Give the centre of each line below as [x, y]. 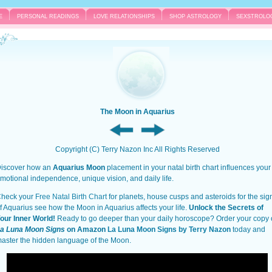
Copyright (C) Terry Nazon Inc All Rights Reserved [137, 149]
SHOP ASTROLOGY [195, 16]
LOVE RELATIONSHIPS [124, 16]
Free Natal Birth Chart [72, 197]
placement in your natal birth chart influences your [189, 168]
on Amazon [87, 229]
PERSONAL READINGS [48, 16]
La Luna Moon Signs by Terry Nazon [170, 229]
